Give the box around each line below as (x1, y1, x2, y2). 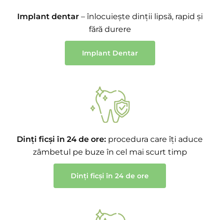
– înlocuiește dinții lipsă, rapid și (79, 12, 203, 21)
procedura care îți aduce (106, 135, 203, 144)
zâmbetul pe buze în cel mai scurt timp (32, 147, 187, 157)
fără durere (88, 25, 131, 34)
